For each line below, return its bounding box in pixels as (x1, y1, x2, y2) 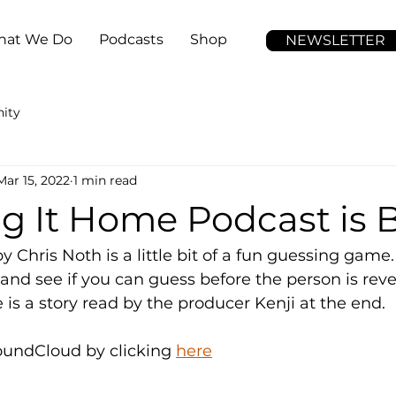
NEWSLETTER (286, 32, 385, 49)
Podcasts (99, 31, 164, 48)
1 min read (73, 171, 137, 188)
